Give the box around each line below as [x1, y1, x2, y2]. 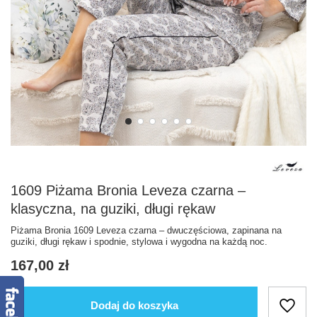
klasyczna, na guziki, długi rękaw [11, 200, 215, 217]
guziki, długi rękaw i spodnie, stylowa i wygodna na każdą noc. [11, 236, 267, 247]
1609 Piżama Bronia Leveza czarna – [11, 182, 246, 198]
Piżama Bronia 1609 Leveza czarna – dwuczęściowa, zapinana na [11, 224, 282, 236]
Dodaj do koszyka [90, 299, 178, 312]
